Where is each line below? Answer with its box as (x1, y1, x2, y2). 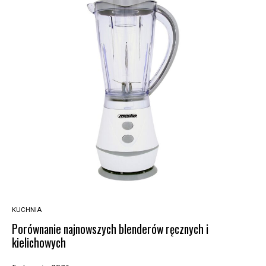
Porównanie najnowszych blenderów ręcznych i (12, 220, 208, 238)
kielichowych (12, 234, 66, 252)
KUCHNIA (12, 205, 42, 214)
